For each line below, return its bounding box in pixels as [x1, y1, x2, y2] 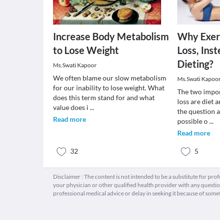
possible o [177, 117, 210, 125]
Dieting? [177, 58, 214, 70]
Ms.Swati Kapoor [53, 61, 97, 69]
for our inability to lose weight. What [53, 83, 165, 92]
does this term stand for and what [53, 93, 155, 102]
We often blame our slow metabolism [53, 74, 166, 82]
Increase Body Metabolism [53, 30, 169, 42]
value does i [53, 103, 90, 111]
